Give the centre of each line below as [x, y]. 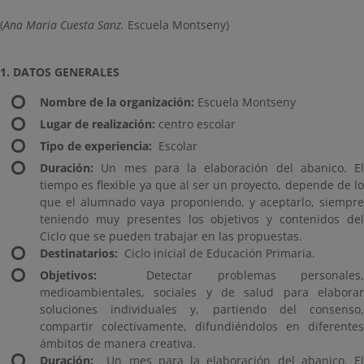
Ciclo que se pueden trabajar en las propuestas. [171, 236]
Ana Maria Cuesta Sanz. [64, 25]
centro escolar [195, 124]
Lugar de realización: [97, 124]
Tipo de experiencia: [96, 146]
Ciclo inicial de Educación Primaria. [217, 253]
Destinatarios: [79, 253]
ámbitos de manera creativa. [118, 343]
